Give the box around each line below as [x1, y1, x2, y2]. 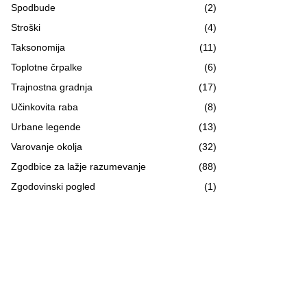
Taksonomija [11, 41, 65, 53]
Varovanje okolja [11, 140, 82, 152]
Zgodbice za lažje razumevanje [11, 160, 146, 172]
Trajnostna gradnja [11, 81, 93, 93]
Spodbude [11, 1, 56, 13]
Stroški [11, 21, 40, 33]
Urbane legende [11, 121, 81, 132]
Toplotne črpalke [11, 61, 82, 73]
